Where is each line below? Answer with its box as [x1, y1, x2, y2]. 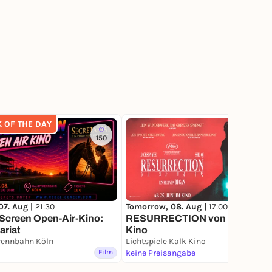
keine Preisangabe [126, 248, 195, 259]
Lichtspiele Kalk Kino [126, 236, 206, 247]
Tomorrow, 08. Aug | [126, 202, 209, 212]
